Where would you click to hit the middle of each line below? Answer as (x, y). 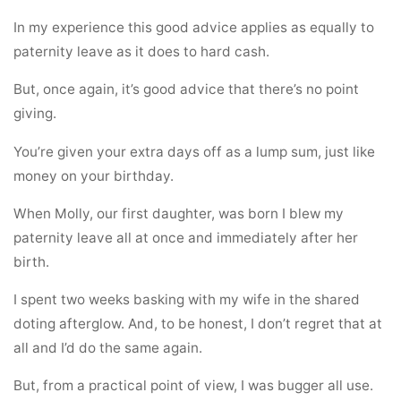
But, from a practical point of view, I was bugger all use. (194, 386)
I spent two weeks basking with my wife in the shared (187, 299)
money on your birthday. (94, 175)
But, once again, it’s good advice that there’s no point (187, 89)
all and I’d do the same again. (108, 347)
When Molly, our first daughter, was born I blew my (179, 213)
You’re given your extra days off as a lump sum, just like (195, 151)
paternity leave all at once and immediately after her (186, 237)
